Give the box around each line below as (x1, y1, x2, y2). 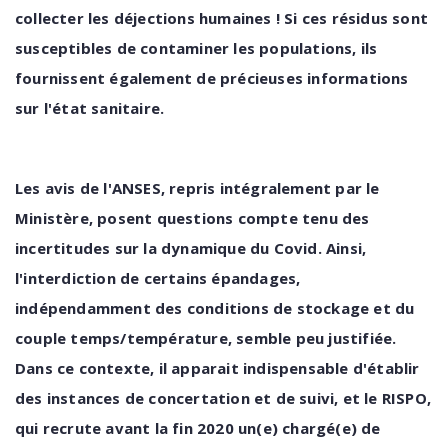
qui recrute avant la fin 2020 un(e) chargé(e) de (15, 418, 381, 438)
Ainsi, (326, 238, 367, 258)
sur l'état (15, 98, 87, 118)
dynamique (161, 238, 246, 258)
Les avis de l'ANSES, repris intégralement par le (15, 178, 380, 198)
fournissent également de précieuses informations (15, 68, 409, 88)
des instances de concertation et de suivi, (15, 388, 343, 408)
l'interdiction (15, 268, 116, 288)
